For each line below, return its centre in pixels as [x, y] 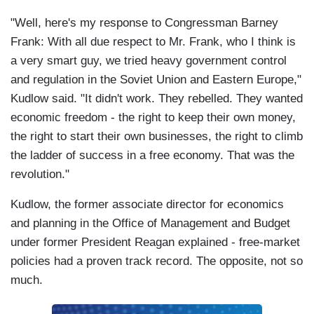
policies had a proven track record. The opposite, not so [157, 261]
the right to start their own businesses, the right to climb [157, 137]
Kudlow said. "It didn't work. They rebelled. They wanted [157, 99]
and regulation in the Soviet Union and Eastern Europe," [156, 80]
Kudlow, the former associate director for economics [147, 205]
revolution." [40, 175]
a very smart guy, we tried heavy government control [149, 61]
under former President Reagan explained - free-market [155, 243]
